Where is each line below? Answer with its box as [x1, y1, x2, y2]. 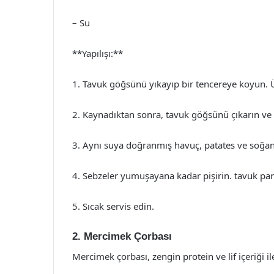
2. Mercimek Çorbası [72, 231, 172, 242]
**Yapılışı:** [72, 47, 123, 59]
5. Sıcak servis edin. [72, 200, 154, 212]
